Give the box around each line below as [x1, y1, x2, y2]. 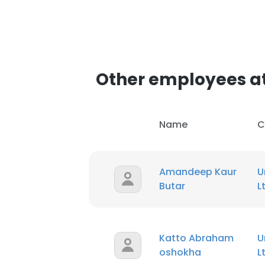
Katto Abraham [159, 231, 234, 245]
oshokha [159, 245, 201, 259]
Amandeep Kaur [159, 165, 237, 179]
